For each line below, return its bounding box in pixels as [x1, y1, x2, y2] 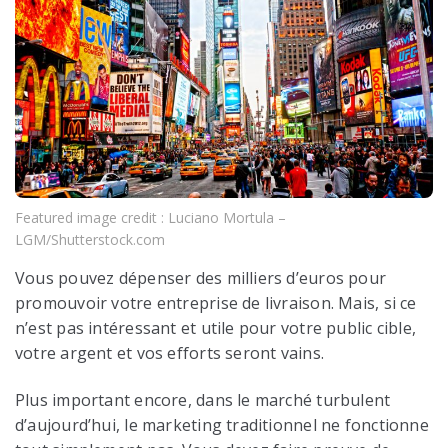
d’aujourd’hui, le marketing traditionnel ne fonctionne [15, 413, 429, 436]
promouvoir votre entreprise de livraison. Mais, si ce [15, 291, 417, 314]
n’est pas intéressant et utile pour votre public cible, [15, 316, 417, 339]
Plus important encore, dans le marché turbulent [15, 388, 391, 411]
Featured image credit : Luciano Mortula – [15, 207, 286, 227]
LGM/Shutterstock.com [15, 229, 165, 249]
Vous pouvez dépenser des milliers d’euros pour [15, 266, 387, 289]
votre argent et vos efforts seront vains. [15, 341, 325, 364]
